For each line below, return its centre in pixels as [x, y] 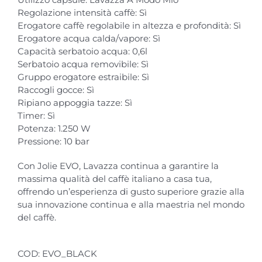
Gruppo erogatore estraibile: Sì [83, 77]
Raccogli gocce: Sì [56, 90]
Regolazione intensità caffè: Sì [82, 13]
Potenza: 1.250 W [54, 129]
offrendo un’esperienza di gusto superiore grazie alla [131, 192]
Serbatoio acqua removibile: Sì [83, 64]
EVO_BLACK [70, 254]
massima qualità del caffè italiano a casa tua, [115, 179]
